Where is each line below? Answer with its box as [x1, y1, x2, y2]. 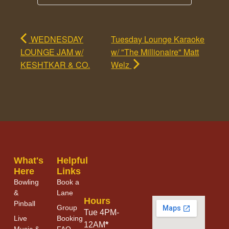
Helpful [57, 155, 88, 166]
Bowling [13, 177, 39, 186]
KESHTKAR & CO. [20, 58, 90, 71]
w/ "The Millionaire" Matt [111, 45, 199, 58]
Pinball [13, 199, 35, 208]
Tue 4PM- [83, 208, 119, 217]
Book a [57, 177, 80, 186]
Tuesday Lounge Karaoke [111, 33, 205, 45]
